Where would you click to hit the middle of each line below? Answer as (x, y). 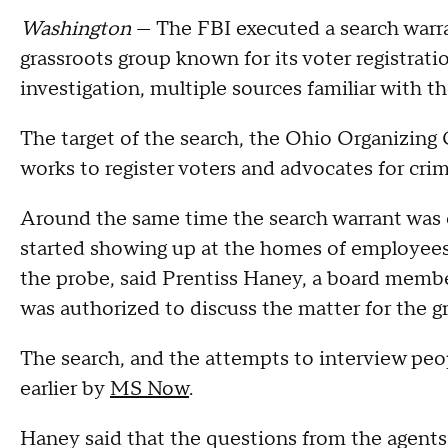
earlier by (65, 389)
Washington (78, 29)
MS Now (149, 389)
